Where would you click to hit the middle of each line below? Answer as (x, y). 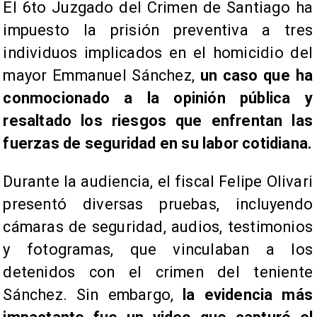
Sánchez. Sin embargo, (93, 294)
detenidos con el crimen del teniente (158, 272)
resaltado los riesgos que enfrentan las (158, 120)
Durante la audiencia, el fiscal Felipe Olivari (158, 181)
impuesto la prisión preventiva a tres (158, 30)
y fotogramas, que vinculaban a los (158, 249)
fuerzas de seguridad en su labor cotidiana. (158, 143)
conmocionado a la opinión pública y (158, 98)
